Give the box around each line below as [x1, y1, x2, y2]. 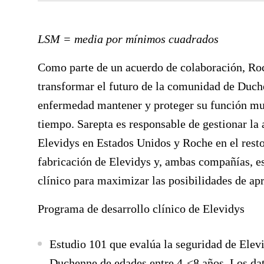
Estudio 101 [49, 237, 107, 250]
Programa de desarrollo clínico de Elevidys [38, 202, 245, 215]
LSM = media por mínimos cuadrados [38, 32, 219, 45]
